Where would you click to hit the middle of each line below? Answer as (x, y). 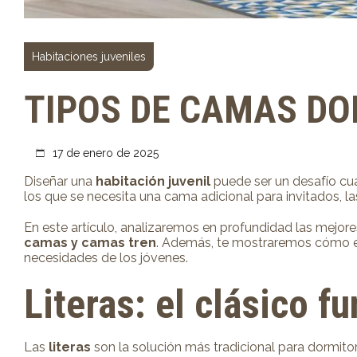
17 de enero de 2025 (104, 153)
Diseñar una (60, 182)
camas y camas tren (90, 243)
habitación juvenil (153, 182)
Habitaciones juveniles (89, 57)
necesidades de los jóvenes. (106, 258)
